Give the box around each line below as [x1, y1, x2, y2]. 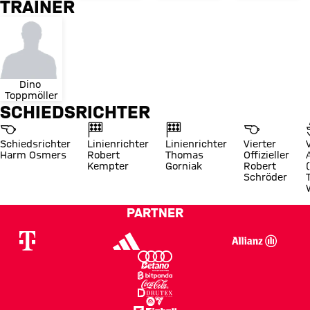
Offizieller [244, 149, 289, 161]
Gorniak [165, 161, 202, 172]
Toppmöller [4, 90, 58, 102]
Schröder [244, 172, 287, 183]
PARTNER [127, 206, 183, 220]
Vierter [244, 138, 276, 150]
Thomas [165, 149, 203, 161]
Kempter [87, 161, 129, 172]
